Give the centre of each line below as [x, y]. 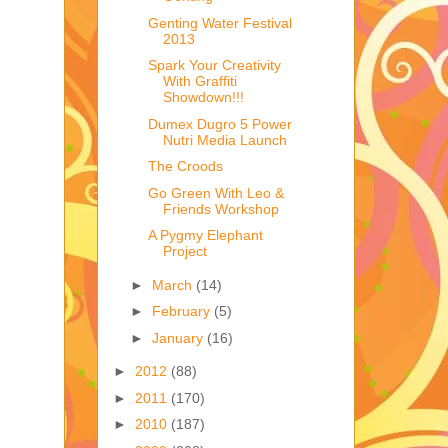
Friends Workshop [220, 208]
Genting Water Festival [219, 22]
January [179, 337]
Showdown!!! [203, 97]
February [182, 311]
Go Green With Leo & [215, 192]
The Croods [185, 166]
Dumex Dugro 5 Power [219, 123]
